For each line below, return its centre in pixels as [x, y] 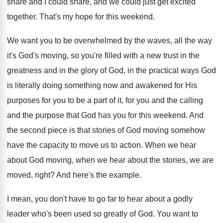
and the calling [177, 100]
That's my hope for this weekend [96, 17]
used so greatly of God [113, 214]
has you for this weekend [142, 115]
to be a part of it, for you [109, 100]
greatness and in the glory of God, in [70, 70]
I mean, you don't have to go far [62, 199]
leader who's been [39, 214]
